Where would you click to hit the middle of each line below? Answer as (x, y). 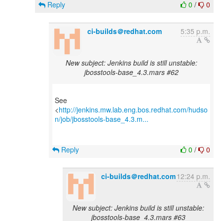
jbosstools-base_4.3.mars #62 (131, 72)
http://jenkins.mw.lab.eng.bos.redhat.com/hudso (133, 110)
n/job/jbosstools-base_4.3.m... (102, 119)
